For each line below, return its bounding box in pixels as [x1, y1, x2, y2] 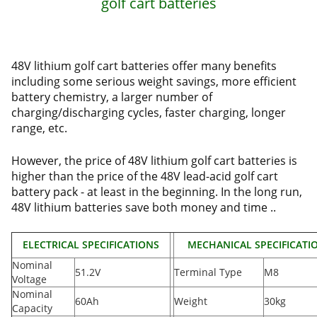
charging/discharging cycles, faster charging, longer [11, 105, 286, 120]
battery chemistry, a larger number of [11, 89, 212, 105]
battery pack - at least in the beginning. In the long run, [11, 184, 302, 200]
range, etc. [11, 120, 67, 136]
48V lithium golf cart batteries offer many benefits [11, 58, 277, 74]
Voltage [12, 272, 47, 286]
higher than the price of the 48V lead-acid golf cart [11, 168, 278, 184]
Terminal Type [174, 265, 242, 279]
